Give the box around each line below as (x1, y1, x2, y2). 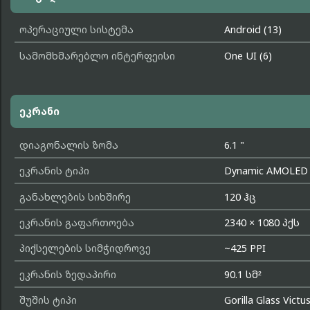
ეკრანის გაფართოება (19, 216, 134, 230)
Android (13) (224, 23, 282, 37)
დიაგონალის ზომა (19, 138, 118, 152)
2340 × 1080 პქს (224, 216, 300, 230)
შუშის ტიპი (19, 293, 77, 307)
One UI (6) (224, 48, 273, 62)
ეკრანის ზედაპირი (19, 267, 116, 281)
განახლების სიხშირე (19, 190, 131, 203)
